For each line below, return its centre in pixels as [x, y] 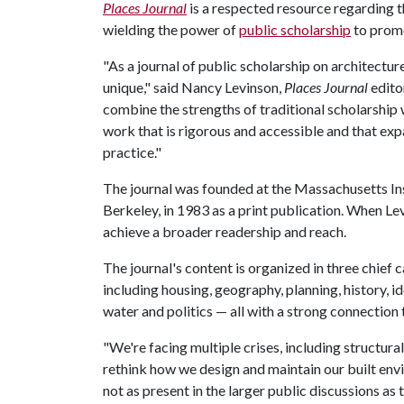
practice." [132, 152]
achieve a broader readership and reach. [225, 231]
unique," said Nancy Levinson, [193, 87]
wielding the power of [171, 29]
